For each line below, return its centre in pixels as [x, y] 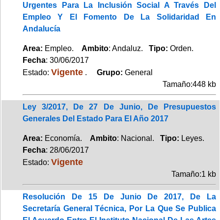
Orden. [182, 48]
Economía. [66, 138]
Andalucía [41, 28]
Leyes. [193, 138]
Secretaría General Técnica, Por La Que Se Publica [119, 208]
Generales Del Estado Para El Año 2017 [96, 118]
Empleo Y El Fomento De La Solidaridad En [119, 17]
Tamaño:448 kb [189, 84]
